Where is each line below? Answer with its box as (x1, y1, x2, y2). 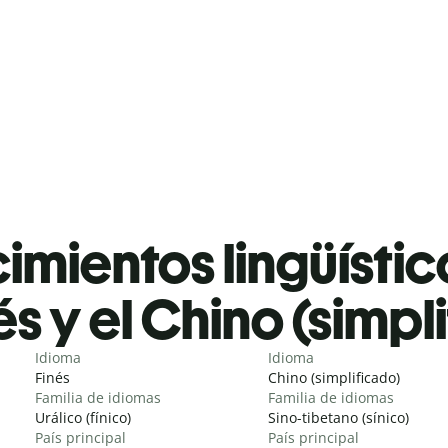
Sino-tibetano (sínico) (268, 407, 409, 427)
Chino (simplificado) (268, 367, 400, 387)
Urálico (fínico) (35, 407, 131, 427)
